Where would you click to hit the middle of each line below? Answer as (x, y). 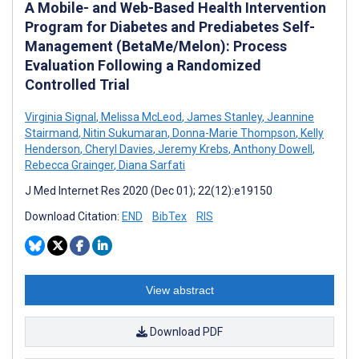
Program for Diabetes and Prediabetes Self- (170, 26)
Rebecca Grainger (69, 165)
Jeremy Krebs (192, 149)
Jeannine (289, 117)
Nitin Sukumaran (124, 133)
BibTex (169, 216)
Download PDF (185, 331)
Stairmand (52, 133)
